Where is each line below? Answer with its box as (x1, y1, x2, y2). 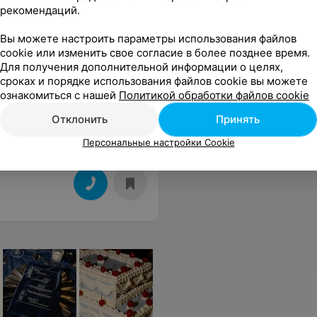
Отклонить (51, 113, 108, 126)
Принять (216, 113, 260, 126)
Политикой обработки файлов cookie (119, 88, 309, 102)
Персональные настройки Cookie (82, 137, 235, 148)
